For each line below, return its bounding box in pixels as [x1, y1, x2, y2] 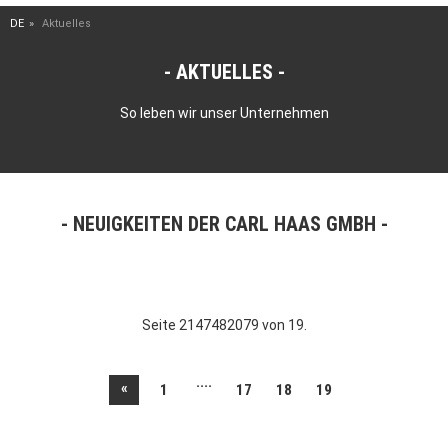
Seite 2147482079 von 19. [141, 317, 307, 333]
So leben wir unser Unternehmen [119, 105, 329, 121]
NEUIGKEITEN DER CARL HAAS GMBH [72, 212, 376, 236]
